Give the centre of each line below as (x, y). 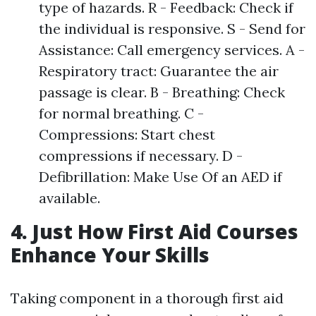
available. (69, 198)
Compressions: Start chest (127, 135)
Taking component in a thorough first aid (147, 298)
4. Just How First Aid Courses (154, 232)
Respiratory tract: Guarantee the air (159, 71)
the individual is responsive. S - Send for (172, 29)
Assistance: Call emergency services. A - (172, 50)
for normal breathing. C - (121, 114)
